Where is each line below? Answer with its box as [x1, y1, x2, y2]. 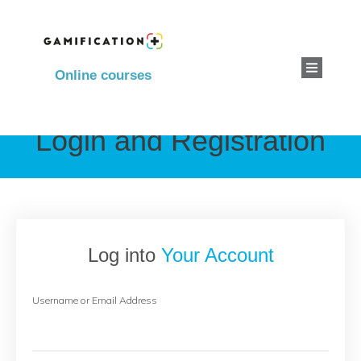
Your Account [160, 243, 274, 266]
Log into [87, 243, 161, 266]
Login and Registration [35, 123, 326, 157]
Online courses [55, 67, 152, 83]
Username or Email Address [32, 293, 157, 306]
